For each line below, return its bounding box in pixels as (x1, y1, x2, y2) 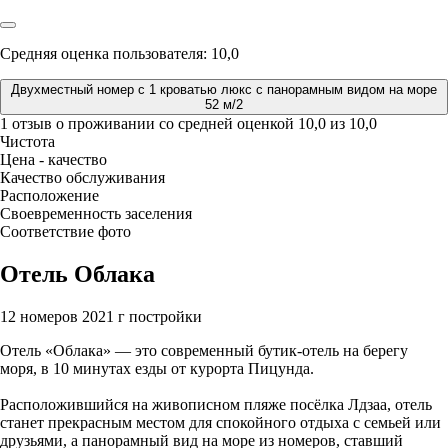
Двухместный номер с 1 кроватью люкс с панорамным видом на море (11, 82, 437, 98)
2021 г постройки (82, 308, 202, 326)
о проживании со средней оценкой (56, 115, 298, 133)
